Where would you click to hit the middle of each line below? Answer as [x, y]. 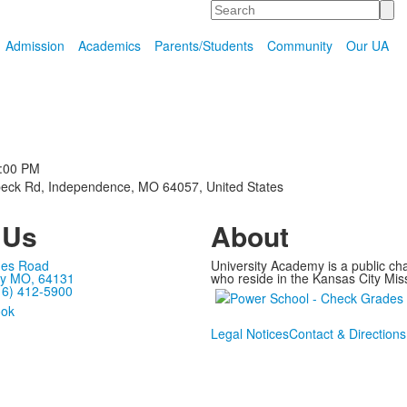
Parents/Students [203, 45]
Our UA [367, 45]
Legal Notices [249, 333]
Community [299, 45]
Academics [109, 45]
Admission [35, 45]
